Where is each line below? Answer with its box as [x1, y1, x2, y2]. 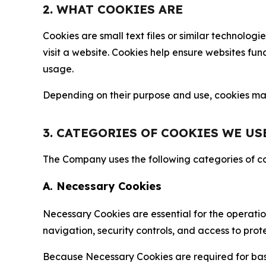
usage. [43, 63, 74, 75]
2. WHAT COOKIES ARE [43, 2, 183, 17]
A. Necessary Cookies [43, 179, 161, 193]
